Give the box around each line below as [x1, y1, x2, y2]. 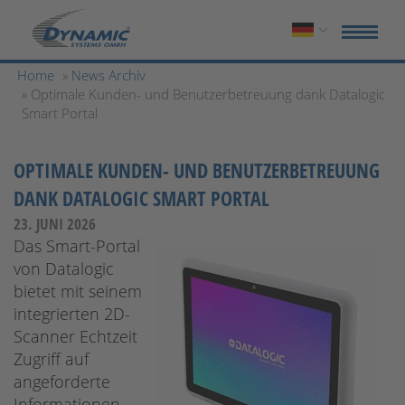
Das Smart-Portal [14, 235, 140, 257]
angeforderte [14, 371, 110, 392]
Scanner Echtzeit [14, 325, 137, 347]
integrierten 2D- [14, 303, 130, 325]
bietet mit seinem [14, 280, 142, 302]
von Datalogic [14, 258, 114, 279]
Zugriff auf [14, 348, 89, 370]
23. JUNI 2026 [14, 213, 96, 234]
